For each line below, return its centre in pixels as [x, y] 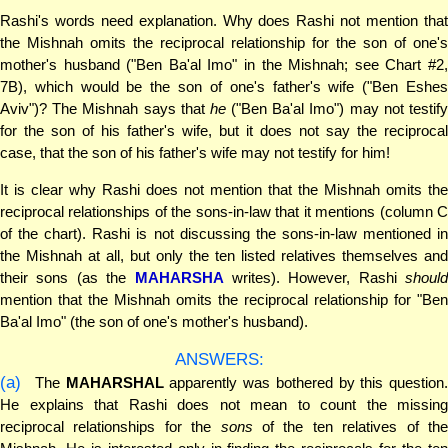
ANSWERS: [220, 358]
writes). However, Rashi [314, 277]
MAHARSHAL [114, 382]
